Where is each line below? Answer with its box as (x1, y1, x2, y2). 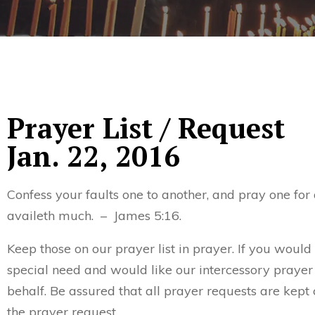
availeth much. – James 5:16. (7, 207, 181, 224)
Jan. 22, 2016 (7, 137, 180, 174)
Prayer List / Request (7, 109, 285, 146)
